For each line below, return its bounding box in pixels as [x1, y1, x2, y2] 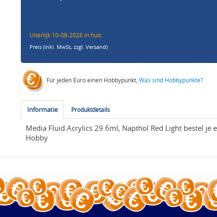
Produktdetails [71, 106, 110, 114]
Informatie [27, 105, 58, 114]
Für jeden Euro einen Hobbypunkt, [45, 76, 139, 84]
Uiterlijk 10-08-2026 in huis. [30, 31, 104, 39]
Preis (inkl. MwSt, [30, 44, 74, 51]
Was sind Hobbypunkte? [139, 76, 203, 84]
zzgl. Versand [74, 44, 107, 51]
